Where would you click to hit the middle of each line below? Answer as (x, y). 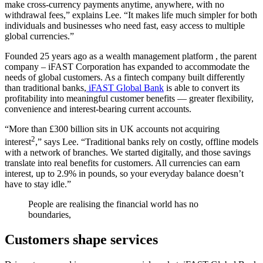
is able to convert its (202, 87)
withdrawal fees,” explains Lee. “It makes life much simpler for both (131, 15)
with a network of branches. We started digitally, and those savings (128, 153)
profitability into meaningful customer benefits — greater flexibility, (129, 98)
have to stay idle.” (38, 184)
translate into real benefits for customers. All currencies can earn (122, 163)
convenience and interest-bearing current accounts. (98, 109)
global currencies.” (39, 36)
